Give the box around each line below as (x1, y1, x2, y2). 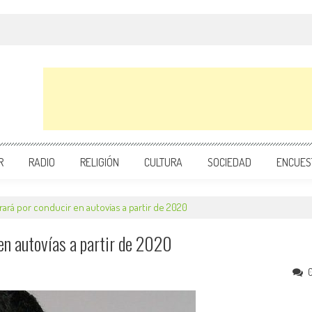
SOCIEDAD (208, 155, 251, 169)
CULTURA (144, 155, 182, 169)
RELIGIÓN (80, 155, 119, 169)
